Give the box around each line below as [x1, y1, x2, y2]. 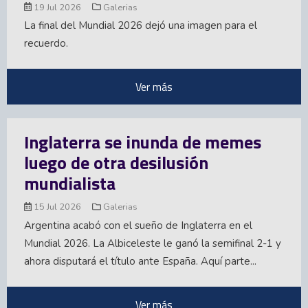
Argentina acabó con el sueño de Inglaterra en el [24, 218, 252, 232]
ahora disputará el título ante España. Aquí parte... [24, 254, 256, 268]
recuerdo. [24, 36, 68, 51]
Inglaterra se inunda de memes [24, 129, 261, 156]
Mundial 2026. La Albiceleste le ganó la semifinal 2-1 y [24, 236, 281, 250]
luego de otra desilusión [24, 149, 208, 177]
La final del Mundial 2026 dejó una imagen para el [24, 19, 257, 33]
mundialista [24, 170, 115, 197]
